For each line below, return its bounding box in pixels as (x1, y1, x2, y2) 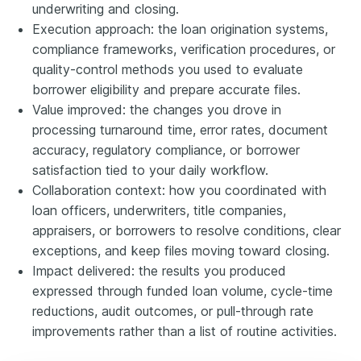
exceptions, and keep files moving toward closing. (32, 242, 330, 259)
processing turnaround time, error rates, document (32, 121, 328, 138)
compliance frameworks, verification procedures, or (32, 40, 335, 57)
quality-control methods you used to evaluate (32, 60, 303, 77)
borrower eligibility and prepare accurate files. (32, 81, 301, 98)
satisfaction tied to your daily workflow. (32, 161, 268, 178)
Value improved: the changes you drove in (32, 101, 281, 118)
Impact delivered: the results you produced (32, 262, 286, 279)
